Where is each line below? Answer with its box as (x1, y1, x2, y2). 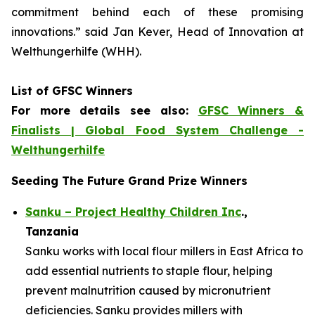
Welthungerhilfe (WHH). (11, 44, 141, 58)
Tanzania (25, 224, 79, 238)
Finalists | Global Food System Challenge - (11, 123, 304, 137)
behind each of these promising (92, 5, 304, 19)
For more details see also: (11, 103, 198, 117)
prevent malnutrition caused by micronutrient (25, 283, 271, 297)
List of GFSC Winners (11, 84, 133, 98)
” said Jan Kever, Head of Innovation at (75, 25, 304, 39)
